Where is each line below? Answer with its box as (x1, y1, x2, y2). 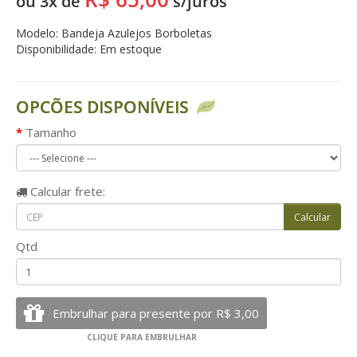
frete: (72, 183, 105, 199)
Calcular (27, 183, 72, 199)
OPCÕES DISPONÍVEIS (16, 96, 189, 118)
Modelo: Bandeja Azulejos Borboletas (16, 25, 212, 41)
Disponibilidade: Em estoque (16, 41, 162, 57)
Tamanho (25, 124, 76, 140)
